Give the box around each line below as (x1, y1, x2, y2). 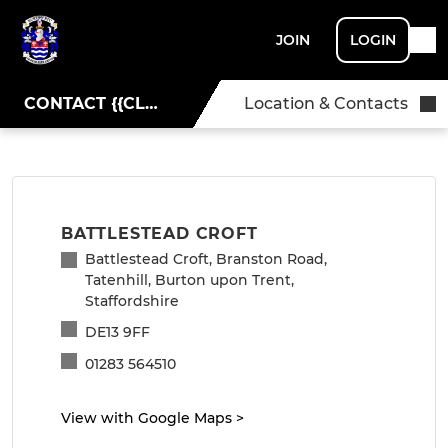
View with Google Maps (61, 409, 232, 427)
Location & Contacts (244, 94, 408, 113)
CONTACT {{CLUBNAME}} (145, 94, 158, 113)
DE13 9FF (85, 322, 150, 341)
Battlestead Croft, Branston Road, (85, 250, 327, 268)
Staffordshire (85, 292, 179, 310)
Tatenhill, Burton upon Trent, (85, 271, 294, 289)
